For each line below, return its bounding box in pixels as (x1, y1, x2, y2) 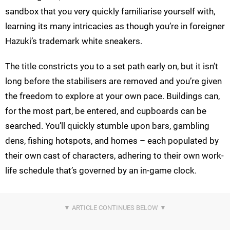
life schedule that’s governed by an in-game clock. (5, 165, 197, 176)
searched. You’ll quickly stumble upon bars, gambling (5, 121, 209, 131)
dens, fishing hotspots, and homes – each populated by (5, 136, 219, 146)
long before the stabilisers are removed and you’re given (5, 76, 222, 87)
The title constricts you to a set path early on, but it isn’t (5, 61, 218, 72)
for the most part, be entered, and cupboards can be (5, 106, 206, 117)
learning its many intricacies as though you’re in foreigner (5, 21, 225, 32)
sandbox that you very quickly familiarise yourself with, (5, 6, 215, 17)
